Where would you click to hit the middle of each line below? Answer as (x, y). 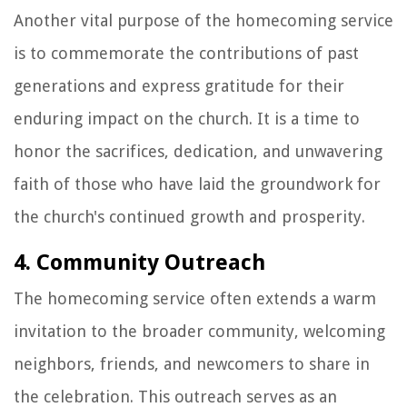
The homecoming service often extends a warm (195, 298)
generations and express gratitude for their (179, 85)
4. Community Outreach (139, 262)
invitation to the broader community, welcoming (199, 331)
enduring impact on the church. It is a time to (187, 118)
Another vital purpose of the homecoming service (203, 20)
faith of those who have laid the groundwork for (197, 184)
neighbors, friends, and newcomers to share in (192, 363)
